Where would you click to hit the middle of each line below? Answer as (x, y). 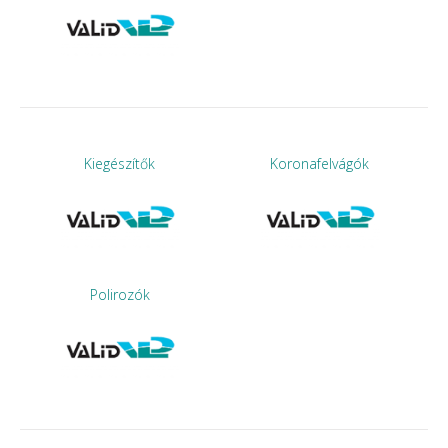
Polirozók (119, 294)
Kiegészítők (120, 163)
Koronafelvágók (320, 163)
